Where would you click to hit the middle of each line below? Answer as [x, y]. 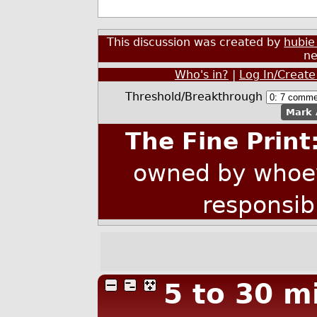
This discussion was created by [196, 42]
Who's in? [201, 74]
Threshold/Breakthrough [196, 97]
